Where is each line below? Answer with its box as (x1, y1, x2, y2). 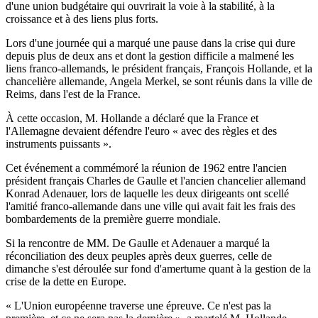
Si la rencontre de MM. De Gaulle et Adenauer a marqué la (6, 237, 270, 250)
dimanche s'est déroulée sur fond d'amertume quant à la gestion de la (6, 263, 311, 275)
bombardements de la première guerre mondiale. (6, 213, 221, 226)
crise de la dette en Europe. (6, 275, 126, 288)
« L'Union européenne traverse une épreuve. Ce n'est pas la (6, 300, 271, 312)
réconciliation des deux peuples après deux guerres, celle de (6, 250, 272, 263)
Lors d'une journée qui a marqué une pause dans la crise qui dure (6, 37, 295, 50)
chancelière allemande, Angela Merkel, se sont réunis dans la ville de (6, 75, 312, 88)
